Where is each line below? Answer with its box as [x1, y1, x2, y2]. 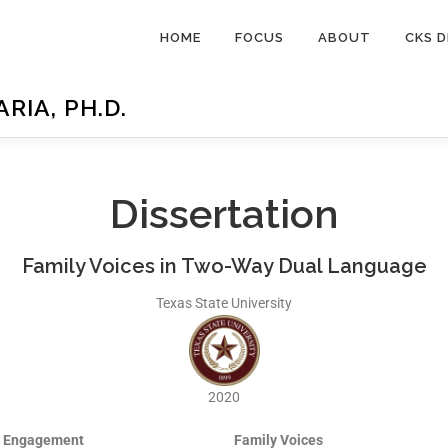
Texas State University [156, 294, 292, 311]
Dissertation [110, 189, 338, 237]
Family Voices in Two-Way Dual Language [21, 253, 427, 278]
